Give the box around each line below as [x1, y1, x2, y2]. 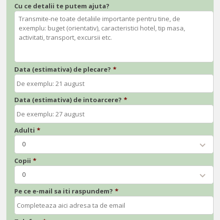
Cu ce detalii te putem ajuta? [14, 1, 110, 11]
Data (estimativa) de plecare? [14, 65, 111, 74]
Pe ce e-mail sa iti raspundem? [14, 187, 113, 196]
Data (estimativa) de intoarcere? [14, 95, 122, 105]
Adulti [14, 126, 35, 135]
